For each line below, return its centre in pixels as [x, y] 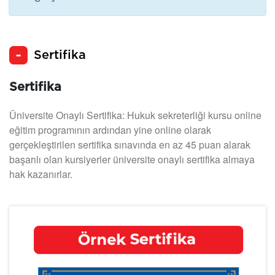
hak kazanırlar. [42, 174]
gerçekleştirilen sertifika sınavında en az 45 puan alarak [130, 145]
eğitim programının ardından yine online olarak [110, 130]
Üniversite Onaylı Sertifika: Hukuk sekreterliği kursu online [135, 115]
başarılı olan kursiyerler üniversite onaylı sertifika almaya [132, 160]
